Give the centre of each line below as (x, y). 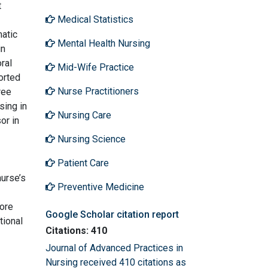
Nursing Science (90, 139)
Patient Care (82, 163)
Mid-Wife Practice (95, 67)
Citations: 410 (76, 230)
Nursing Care (83, 115)
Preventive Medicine (100, 187)
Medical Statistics (94, 19)
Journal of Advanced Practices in (114, 248)
